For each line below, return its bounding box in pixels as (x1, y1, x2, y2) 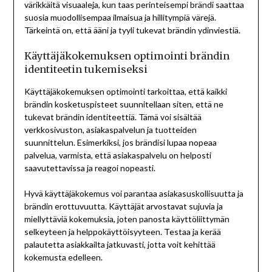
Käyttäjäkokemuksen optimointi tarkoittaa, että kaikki (24, 86, 227, 97)
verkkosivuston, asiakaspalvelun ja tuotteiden (24, 124, 197, 135)
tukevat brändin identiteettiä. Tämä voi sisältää (24, 111, 202, 122)
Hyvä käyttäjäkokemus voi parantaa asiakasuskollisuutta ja (24, 188, 243, 199)
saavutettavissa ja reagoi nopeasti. (24, 162, 155, 173)
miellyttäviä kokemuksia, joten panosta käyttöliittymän (24, 213, 229, 224)
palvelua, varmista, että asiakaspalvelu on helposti (24, 149, 211, 160)
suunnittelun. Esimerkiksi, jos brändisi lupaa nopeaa (24, 137, 217, 148)
